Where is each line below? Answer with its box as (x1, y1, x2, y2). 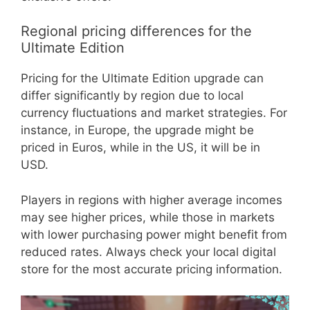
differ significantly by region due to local (21, 89, 244, 103)
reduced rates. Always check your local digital (21, 244, 276, 259)
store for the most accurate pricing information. (21, 262, 282, 276)
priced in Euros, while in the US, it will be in (21, 140, 260, 155)
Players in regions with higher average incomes (21, 192, 282, 207)
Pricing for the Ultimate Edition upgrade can (21, 71, 264, 86)
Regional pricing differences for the (21, 23, 252, 40)
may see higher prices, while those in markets (21, 210, 275, 224)
